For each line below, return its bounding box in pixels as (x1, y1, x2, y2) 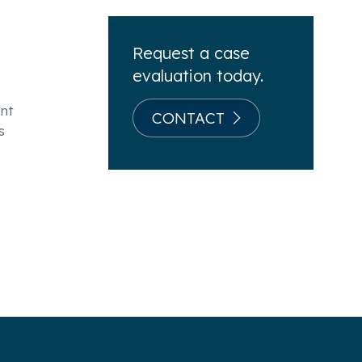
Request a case (132, 43, 250, 63)
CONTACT (151, 107, 225, 128)
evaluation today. (132, 65, 263, 86)
